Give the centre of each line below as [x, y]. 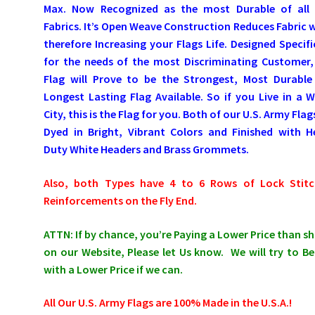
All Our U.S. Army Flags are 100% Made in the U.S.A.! [168, 303]
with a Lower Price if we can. [114, 269]
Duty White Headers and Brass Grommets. [149, 149]
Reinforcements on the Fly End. [121, 200]
